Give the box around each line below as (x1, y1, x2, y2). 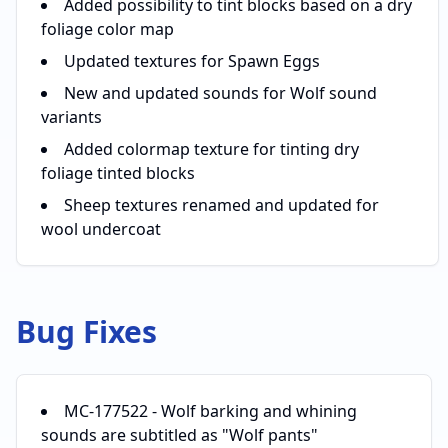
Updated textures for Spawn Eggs (64, 50, 320, 72)
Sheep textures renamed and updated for (64, 194, 379, 216)
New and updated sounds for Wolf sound (64, 82, 377, 104)
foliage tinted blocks (41, 162, 195, 184)
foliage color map (41, 18, 174, 40)
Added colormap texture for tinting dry (64, 138, 359, 160)
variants (41, 106, 102, 128)
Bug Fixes (16, 311, 157, 352)
